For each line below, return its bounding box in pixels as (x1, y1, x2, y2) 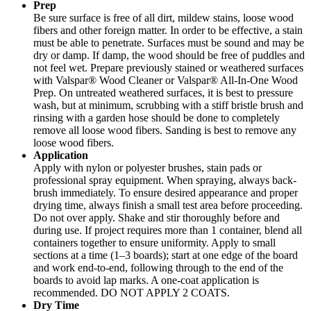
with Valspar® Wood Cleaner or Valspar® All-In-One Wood (33, 74, 298, 86)
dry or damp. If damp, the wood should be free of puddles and (33, 49, 305, 61)
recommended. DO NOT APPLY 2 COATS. (33, 286, 230, 299)
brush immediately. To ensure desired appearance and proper (33, 186, 298, 199)
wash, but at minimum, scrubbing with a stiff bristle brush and (33, 99, 303, 111)
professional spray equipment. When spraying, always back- (33, 174, 296, 186)
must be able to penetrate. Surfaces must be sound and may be (33, 36, 304, 49)
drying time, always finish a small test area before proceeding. (33, 199, 303, 211)
